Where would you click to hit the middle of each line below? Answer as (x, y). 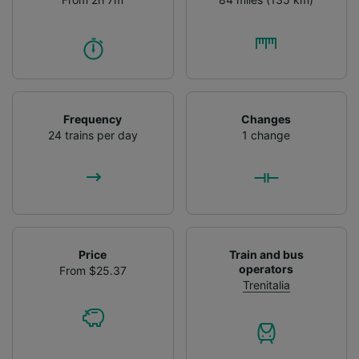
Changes (266, 119)
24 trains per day (93, 135)
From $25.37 (93, 270)
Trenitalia (266, 284)
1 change (266, 135)
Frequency (93, 119)
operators (266, 268)
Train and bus (266, 254)
